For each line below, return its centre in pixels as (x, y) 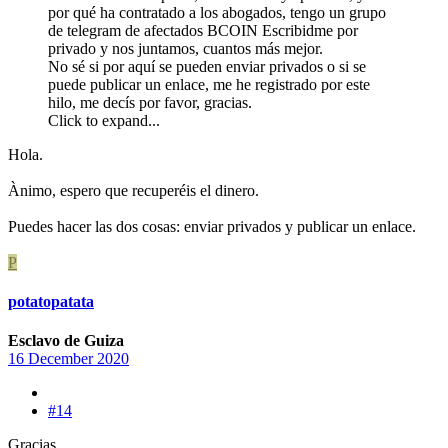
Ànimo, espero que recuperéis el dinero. (133, 190)
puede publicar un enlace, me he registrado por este (209, 84)
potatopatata (51, 302)
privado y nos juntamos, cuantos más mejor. (185, 48)
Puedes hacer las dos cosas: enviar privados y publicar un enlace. (212, 226)
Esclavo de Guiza (66, 341)
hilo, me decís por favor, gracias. (150, 102)
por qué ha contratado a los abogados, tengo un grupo (217, 12)
